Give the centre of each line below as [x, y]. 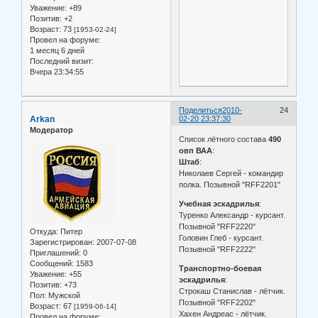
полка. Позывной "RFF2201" [230, 185]
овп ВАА [196, 151]
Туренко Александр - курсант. [232, 215]
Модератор [51, 130]
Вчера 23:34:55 [57, 71]
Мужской [63, 296]
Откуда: [44, 232]
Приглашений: [55, 253]
